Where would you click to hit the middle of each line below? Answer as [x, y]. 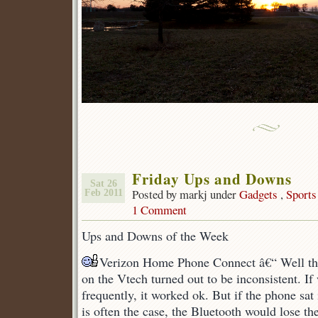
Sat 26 [103, 183]
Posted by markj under [186, 194]
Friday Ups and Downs [212, 179]
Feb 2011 [103, 193]
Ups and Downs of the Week [155, 236]
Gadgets [258, 194]
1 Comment [159, 210]
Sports [301, 194]
